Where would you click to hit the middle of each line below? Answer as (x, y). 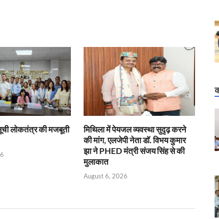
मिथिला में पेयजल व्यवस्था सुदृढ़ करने (135, 130)
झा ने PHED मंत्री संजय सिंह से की (134, 151)
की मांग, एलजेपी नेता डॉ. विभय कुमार (135, 140)
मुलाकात (96, 162)
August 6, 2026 (106, 176)
